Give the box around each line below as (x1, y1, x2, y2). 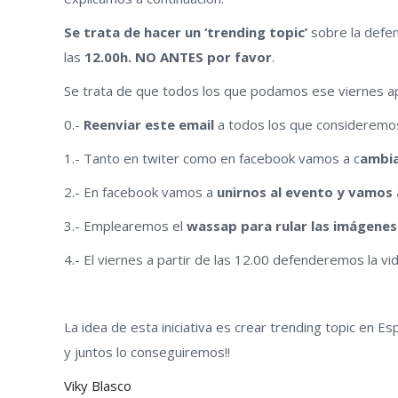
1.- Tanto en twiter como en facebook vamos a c (64, 148, 360, 167)
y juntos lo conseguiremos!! (64, 342, 230, 361)
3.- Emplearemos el (64, 216, 187, 235)
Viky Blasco (64, 376, 131, 394)
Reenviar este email (84, 115, 214, 133)
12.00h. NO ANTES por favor (84, 47, 272, 66)
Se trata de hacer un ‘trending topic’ (64, 22, 311, 41)
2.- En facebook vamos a (64, 182, 217, 201)
